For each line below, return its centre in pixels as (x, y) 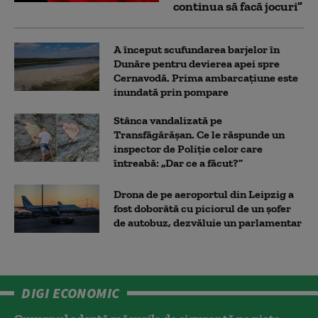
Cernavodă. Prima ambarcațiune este (206, 77)
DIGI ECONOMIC (71, 292)
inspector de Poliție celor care (188, 148)
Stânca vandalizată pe (168, 120)
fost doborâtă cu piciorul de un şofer (202, 208)
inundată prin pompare (171, 92)
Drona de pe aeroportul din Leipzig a (204, 194)
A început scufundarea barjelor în (197, 49)
